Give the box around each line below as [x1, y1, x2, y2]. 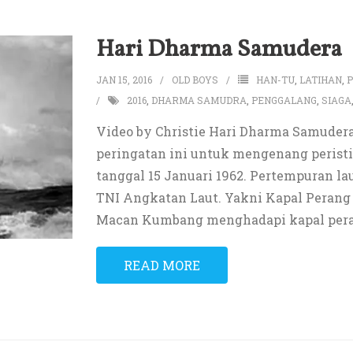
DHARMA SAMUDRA [150, 94, 247, 107]
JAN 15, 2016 [95, 73, 152, 87]
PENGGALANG [251, 94, 317, 107]
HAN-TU [255, 73, 295, 87]
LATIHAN [299, 73, 342, 87]
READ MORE [123, 257, 200, 274]
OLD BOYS [171, 73, 218, 87]
